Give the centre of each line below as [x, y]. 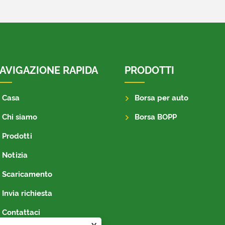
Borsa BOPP [156, 117]
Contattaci [21, 212]
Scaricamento [27, 174]
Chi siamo [20, 117]
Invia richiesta [27, 193]
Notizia [15, 155]
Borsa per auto [161, 98]
